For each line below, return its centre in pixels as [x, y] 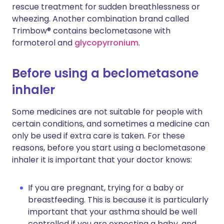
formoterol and [43, 43]
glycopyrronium [106, 43]
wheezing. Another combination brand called [100, 19]
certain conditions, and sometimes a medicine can [111, 124]
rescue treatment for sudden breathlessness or [106, 7]
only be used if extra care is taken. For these [98, 136]
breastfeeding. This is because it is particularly [118, 200]
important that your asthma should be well [112, 212]
